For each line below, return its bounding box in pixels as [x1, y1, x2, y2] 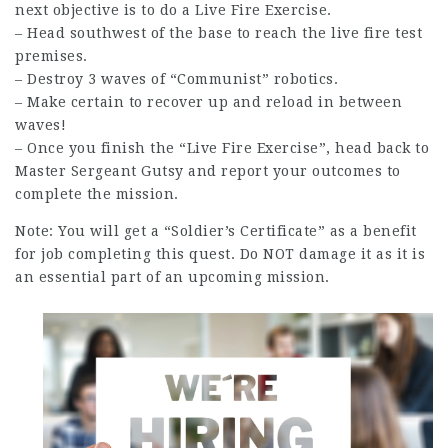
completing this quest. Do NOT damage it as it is [63, 245, 425, 262]
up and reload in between [203, 93, 402, 110]
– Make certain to [15, 93, 147, 110]
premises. [15, 47, 88, 64]
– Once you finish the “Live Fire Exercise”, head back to [15, 139, 429, 156]
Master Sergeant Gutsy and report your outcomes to [15, 162, 401, 179]
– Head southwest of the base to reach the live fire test [15, 24, 422, 41]
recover [147, 93, 204, 110]
